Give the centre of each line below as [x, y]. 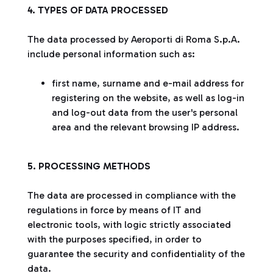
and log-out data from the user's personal [145, 112]
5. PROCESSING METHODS [89, 166]
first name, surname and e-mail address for [148, 83]
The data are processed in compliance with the [132, 195]
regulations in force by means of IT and [114, 210]
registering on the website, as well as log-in [148, 98]
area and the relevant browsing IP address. [146, 127]
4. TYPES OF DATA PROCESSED [98, 10]
